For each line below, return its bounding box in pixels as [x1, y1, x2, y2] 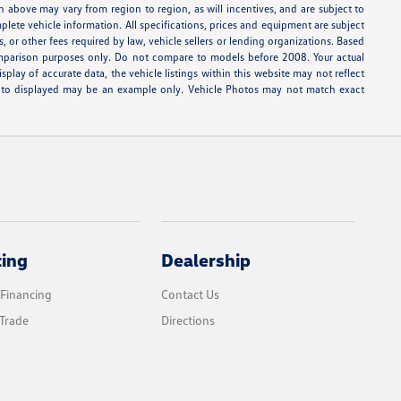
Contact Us [161, 286, 220, 303]
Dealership [161, 249, 252, 271]
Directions [161, 312, 216, 328]
